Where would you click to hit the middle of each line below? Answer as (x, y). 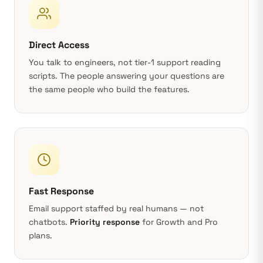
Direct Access (59, 45)
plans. (41, 235)
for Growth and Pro (179, 222)
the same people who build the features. (109, 89)
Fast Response (61, 191)
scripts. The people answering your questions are (127, 76)
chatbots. (49, 222)
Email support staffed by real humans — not (116, 208)
